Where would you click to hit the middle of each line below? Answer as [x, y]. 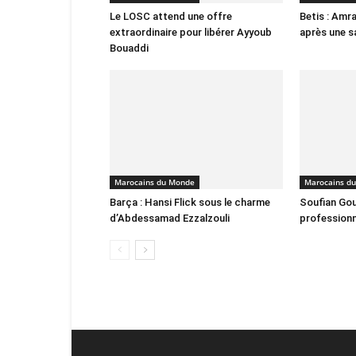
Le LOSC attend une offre [171, 16]
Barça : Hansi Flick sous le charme [190, 202]
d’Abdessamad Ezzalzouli [170, 218]
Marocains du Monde [155, 182]
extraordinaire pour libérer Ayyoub [191, 32]
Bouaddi [129, 48]
